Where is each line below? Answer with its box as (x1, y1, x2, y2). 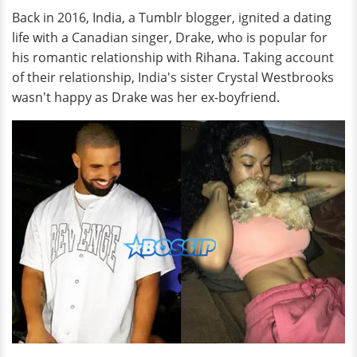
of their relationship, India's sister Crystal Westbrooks (12, 69, 334, 87)
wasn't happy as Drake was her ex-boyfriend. (12, 88, 280, 107)
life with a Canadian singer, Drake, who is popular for (12, 29, 328, 47)
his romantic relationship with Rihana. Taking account (12, 49, 334, 67)
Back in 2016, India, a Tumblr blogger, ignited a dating (12, 9, 331, 27)
